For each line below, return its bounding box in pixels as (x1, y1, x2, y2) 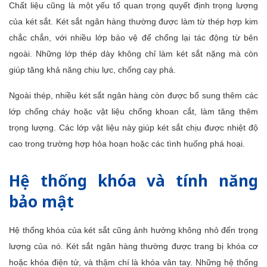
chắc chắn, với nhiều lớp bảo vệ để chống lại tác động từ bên (9, 33, 258, 42)
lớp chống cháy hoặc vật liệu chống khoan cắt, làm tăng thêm (9, 107, 258, 116)
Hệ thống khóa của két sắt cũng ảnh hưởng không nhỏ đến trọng (9, 225, 258, 235)
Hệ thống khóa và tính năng (9, 170, 258, 191)
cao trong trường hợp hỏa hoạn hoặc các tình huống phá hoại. (9, 139, 245, 148)
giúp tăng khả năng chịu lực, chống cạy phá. (9, 65, 176, 74)
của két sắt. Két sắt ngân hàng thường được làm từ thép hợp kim (9, 17, 258, 26)
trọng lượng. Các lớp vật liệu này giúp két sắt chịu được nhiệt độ (9, 123, 258, 132)
